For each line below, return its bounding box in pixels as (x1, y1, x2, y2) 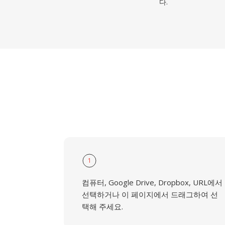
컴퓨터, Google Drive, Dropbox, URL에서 (82, 177, 222, 187)
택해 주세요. (82, 201, 123, 211)
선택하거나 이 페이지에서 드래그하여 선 (82, 189, 218, 199)
